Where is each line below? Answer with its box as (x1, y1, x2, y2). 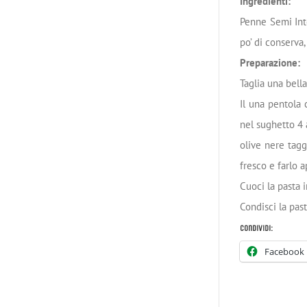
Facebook (265, 245, 304, 258)
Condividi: (240, 223, 273, 233)
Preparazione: (240, 56, 303, 69)
